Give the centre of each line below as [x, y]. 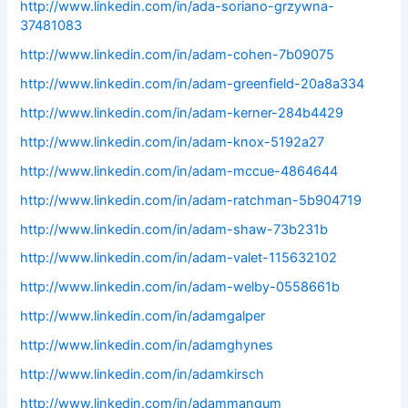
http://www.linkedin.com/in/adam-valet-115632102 [179, 258]
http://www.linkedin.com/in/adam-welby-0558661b [180, 287]
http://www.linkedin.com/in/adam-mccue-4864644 [179, 171]
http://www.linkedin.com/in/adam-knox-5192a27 [173, 142]
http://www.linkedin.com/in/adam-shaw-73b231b [174, 229]
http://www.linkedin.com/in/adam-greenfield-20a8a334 [193, 83]
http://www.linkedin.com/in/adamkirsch [143, 375]
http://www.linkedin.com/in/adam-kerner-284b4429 [182, 112]
